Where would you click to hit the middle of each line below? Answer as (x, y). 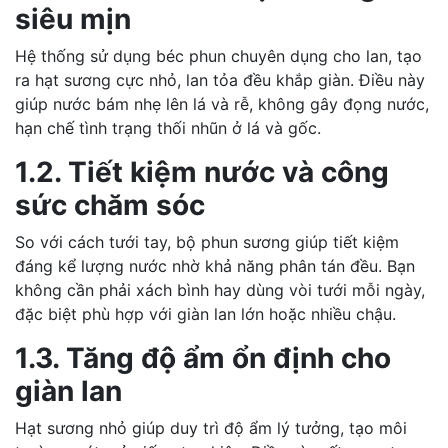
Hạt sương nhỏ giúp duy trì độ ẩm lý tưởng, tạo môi (211, 427)
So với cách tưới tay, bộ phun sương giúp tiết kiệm (207, 241)
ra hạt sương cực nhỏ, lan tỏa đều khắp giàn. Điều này (220, 79)
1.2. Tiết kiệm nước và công (202, 171)
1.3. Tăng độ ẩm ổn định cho (203, 357)
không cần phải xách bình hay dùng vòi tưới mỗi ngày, (220, 289)
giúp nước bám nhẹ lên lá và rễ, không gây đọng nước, (222, 103)
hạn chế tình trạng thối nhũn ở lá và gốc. (168, 127)
